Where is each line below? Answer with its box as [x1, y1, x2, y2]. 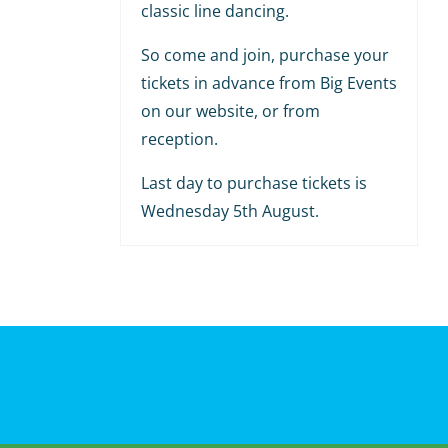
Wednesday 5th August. [140, 199, 319, 222]
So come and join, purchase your [140, 43, 389, 66]
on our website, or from [140, 99, 320, 122]
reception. [140, 127, 218, 150]
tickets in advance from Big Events [140, 71, 397, 94]
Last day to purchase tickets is [140, 171, 367, 194]
